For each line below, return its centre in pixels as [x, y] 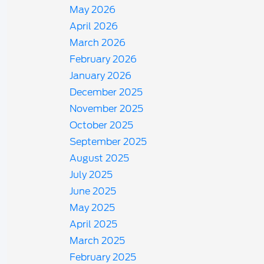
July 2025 [91, 175]
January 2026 [101, 76]
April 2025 [94, 224]
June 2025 [93, 191]
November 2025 [107, 109]
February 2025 [103, 257]
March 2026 [98, 43]
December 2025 [106, 92]
